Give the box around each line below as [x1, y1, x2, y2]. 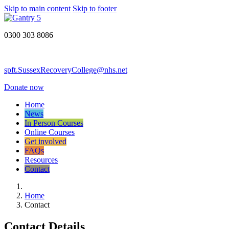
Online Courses [25, 128, 75, 136]
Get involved [25, 137, 66, 146]
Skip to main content [4, 4, 71, 13]
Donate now [4, 83, 44, 91]
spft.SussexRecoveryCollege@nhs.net [4, 65, 127, 74]
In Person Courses [25, 119, 83, 127]
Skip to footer [73, 4, 117, 13]
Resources [25, 155, 58, 164]
